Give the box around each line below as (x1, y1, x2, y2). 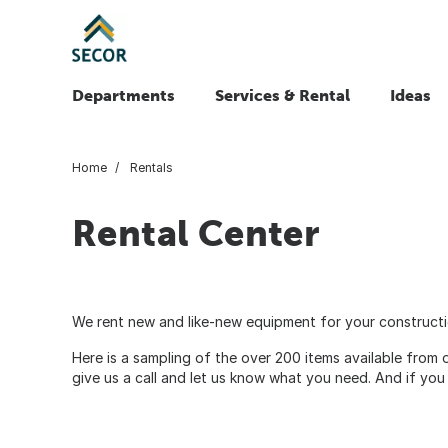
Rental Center (72, 211, 320, 254)
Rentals (127, 159, 173, 175)
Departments (72, 86, 175, 104)
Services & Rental (215, 86, 350, 104)
